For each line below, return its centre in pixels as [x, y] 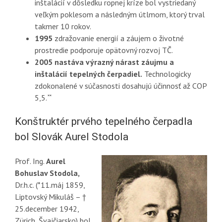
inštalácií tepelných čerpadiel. [88, 74]
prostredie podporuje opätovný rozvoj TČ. [104, 50]
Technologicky [166, 74]
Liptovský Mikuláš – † [50, 197]
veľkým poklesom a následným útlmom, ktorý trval [119, 14]
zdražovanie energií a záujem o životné [118, 38]
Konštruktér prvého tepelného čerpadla [103, 121]
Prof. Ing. [29, 161]
